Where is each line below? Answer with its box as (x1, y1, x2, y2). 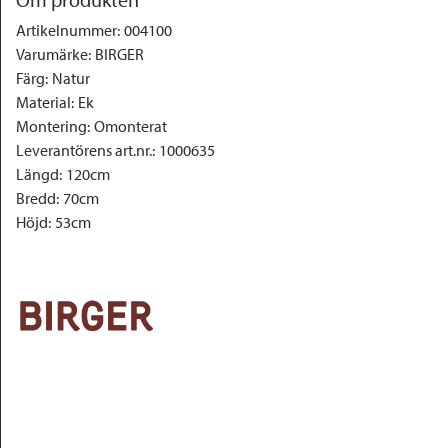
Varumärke (16, 44, 88, 64)
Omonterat (94, 116, 167, 136)
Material (16, 92, 71, 112)
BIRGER (95, 44, 144, 64)
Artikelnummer (16, 20, 117, 40)
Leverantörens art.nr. (16, 140, 152, 160)
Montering (16, 116, 87, 136)
